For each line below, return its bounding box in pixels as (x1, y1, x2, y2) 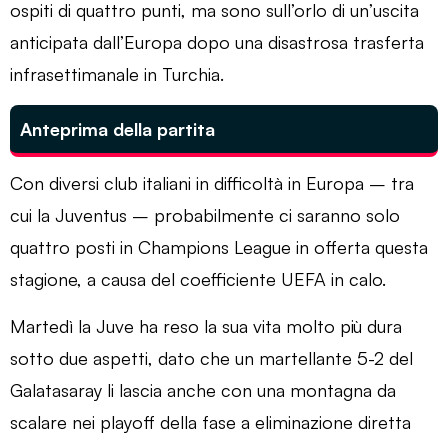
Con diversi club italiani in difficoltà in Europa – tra (10, 171, 414, 194)
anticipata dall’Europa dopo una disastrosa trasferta (10, 30, 424, 53)
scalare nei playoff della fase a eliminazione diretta (10, 410, 411, 433)
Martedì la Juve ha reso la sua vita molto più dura (10, 314, 402, 337)
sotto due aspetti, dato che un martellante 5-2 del (10, 346, 414, 369)
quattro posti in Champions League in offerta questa (10, 235, 428, 258)
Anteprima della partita (20, 117, 215, 140)
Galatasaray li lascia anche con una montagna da (10, 378, 396, 401)
